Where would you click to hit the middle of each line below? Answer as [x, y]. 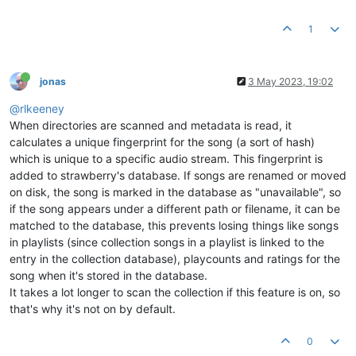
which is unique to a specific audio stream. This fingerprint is [166, 158]
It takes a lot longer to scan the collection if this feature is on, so [175, 292]
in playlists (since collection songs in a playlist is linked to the [167, 242]
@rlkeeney [37, 108]
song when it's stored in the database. [108, 275]
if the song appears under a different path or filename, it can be [175, 208]
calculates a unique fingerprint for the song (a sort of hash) [162, 141]
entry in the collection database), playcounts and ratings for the [175, 258]
